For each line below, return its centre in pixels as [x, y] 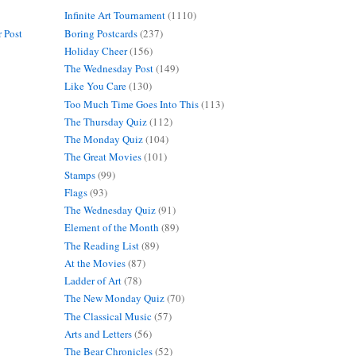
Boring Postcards [101, 33]
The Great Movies [103, 157]
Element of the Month [111, 228]
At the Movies [95, 263]
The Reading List [101, 245]
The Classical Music [108, 316]
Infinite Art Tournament [114, 15]
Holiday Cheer [95, 50]
